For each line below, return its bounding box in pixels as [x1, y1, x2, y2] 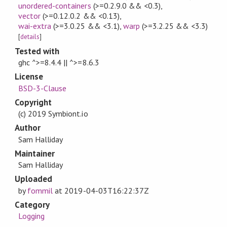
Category [14, 199, 50, 210]
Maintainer [14, 147, 55, 159]
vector [18, 10, 41, 21]
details [20, 32, 40, 41]
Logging [18, 211, 45, 221]
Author [14, 122, 41, 134]
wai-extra [18, 20, 52, 31]
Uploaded [14, 173, 53, 185]
